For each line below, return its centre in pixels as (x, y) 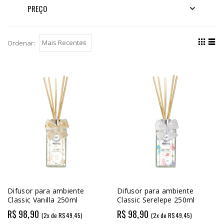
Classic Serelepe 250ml (156, 199)
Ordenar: (21, 43)
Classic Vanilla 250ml (43, 199)
